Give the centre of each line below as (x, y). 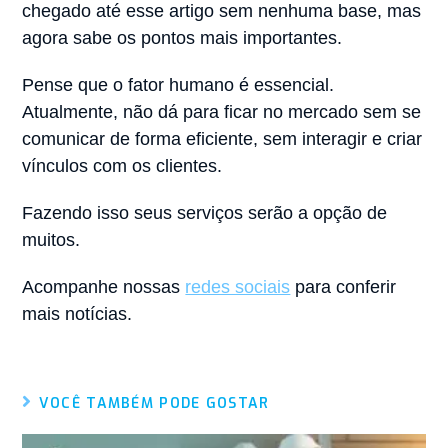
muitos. (54, 240)
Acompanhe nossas (104, 287)
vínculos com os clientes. (125, 166)
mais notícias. (77, 314)
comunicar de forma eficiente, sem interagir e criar (222, 139)
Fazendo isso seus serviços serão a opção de (205, 213)
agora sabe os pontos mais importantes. (182, 38)
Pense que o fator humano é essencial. (178, 85)
